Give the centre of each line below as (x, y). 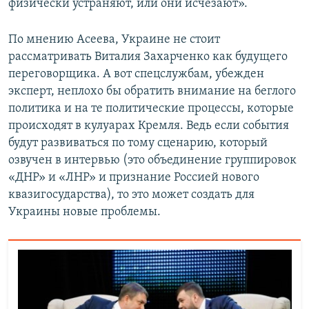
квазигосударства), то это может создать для (131, 195)
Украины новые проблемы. (84, 212)
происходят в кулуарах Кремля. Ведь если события (149, 126)
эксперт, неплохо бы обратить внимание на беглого (152, 91)
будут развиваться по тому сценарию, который (138, 143)
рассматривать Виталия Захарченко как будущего (148, 57)
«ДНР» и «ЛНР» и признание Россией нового (134, 177)
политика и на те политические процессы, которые (151, 108)
